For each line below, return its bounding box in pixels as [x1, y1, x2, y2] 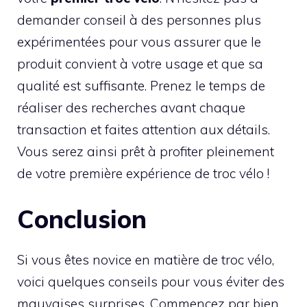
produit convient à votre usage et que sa [17, 55, 263, 72]
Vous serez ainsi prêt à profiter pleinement [17, 143, 274, 160]
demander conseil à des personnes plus [17, 11, 261, 28]
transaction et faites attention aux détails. [17, 121, 270, 138]
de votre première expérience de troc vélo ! [17, 164, 269, 182]
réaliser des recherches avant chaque [17, 99, 245, 116]
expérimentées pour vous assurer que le [17, 33, 261, 50]
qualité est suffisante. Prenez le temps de [17, 77, 265, 94]
